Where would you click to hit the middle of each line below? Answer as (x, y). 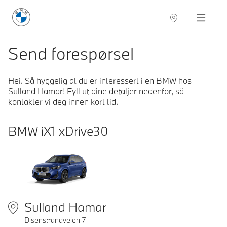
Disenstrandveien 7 (55, 220)
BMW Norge (35, 13)
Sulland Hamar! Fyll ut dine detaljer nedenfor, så (96, 91)
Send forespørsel (71, 53)
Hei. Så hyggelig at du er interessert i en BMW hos (100, 81)
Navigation (200, 17)
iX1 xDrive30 (75, 131)
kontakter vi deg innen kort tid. (63, 102)
